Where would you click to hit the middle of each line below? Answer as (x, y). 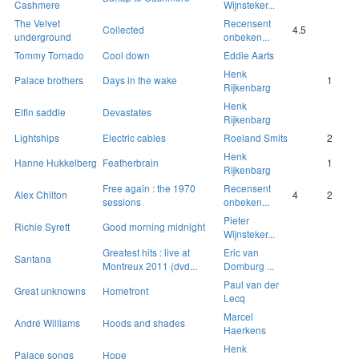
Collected (123, 30)
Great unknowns (50, 291)
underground (43, 37)
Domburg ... (249, 266)
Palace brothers (49, 80)
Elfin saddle (40, 112)
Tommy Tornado (49, 55)
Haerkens (245, 330)
